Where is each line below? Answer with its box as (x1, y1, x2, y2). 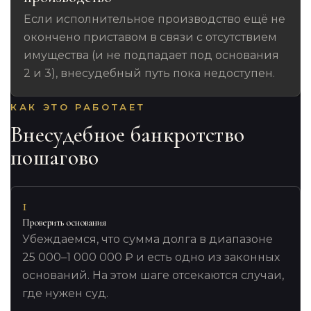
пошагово (10, 143, 99, 171)
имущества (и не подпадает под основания (24, 49, 280, 62)
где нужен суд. (22, 287, 109, 301)
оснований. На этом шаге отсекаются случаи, (22, 269, 285, 283)
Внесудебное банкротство (10, 120, 245, 148)
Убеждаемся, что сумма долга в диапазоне (22, 233, 274, 246)
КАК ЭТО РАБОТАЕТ (10, 101, 146, 112)
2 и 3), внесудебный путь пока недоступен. (24, 67, 276, 81)
